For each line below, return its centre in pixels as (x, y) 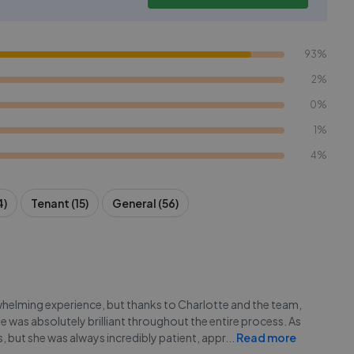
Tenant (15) (60, 203)
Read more (266, 337)
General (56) (145, 203)
